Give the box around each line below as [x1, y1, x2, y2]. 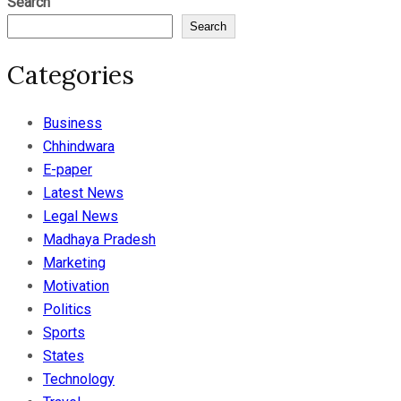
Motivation [43, 277, 109, 295]
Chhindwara [43, 138, 115, 156]
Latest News [43, 184, 124, 202]
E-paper [43, 161, 92, 179]
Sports [43, 324, 85, 342]
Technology [43, 371, 115, 388]
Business [43, 115, 102, 132]
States [43, 347, 84, 365]
